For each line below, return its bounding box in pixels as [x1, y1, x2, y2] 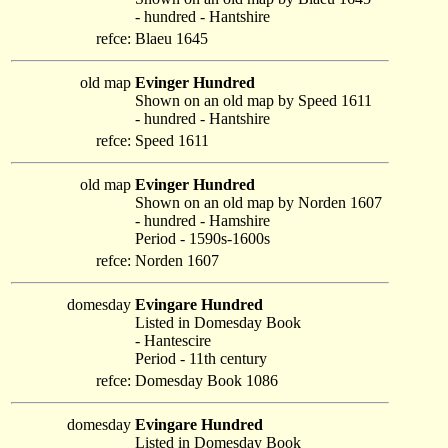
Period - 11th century [135, 350, 267, 367]
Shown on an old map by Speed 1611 [135, 92, 372, 109]
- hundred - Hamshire [135, 212, 270, 229]
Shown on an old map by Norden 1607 [135, 194, 382, 211]
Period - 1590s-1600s [135, 230, 270, 247]
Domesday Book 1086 [135, 372, 278, 389]
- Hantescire [135, 332, 211, 349]
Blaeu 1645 [135, 30, 208, 47]
